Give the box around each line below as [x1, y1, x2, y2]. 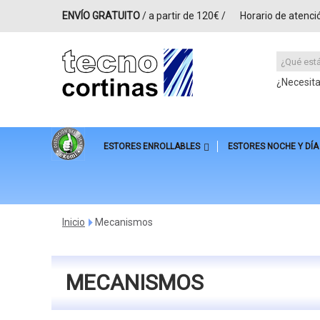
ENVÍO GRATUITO [62, 10, 140, 21]
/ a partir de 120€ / [140, 10, 226, 21]
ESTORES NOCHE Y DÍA [227, 141, 319, 151]
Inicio [62, 216, 85, 229]
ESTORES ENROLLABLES [103, 141, 200, 151]
